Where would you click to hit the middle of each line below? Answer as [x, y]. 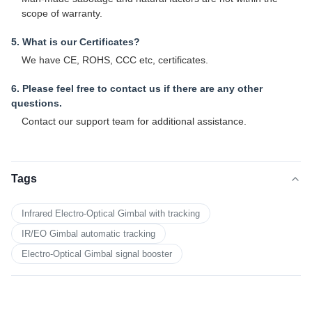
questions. [37, 103]
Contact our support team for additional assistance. [134, 121]
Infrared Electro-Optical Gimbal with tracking [111, 213]
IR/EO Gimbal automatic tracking [88, 233]
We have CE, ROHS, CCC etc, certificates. [115, 60]
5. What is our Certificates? [76, 41]
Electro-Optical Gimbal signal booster [97, 253]
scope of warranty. [62, 13]
